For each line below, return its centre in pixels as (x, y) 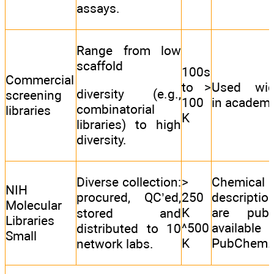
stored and (129, 213)
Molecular (34, 205)
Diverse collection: (129, 182)
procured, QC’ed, (129, 197)
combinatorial (116, 109)
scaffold (100, 65)
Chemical (238, 182)
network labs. (115, 243)
